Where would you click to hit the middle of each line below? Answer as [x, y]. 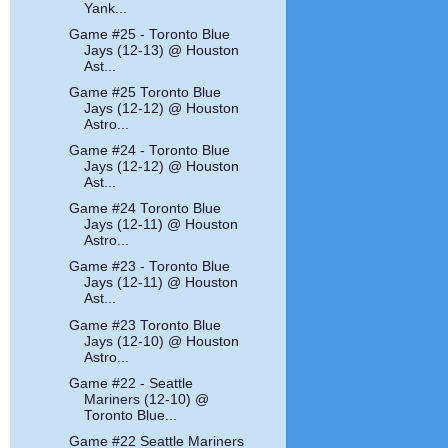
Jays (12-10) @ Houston [162, 341]
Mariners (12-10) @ [147, 399]
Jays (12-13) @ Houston [162, 50]
